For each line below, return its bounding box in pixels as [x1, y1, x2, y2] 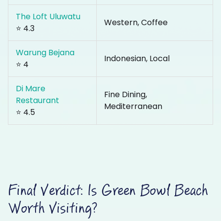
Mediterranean [104, 101, 162, 112]
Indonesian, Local [104, 53, 170, 65]
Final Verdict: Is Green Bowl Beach [8, 183, 208, 199]
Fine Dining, [104, 89, 147, 101]
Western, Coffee [104, 17, 168, 29]
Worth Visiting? [8, 201, 97, 217]
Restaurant [16, 95, 59, 107]
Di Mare [16, 83, 45, 95]
